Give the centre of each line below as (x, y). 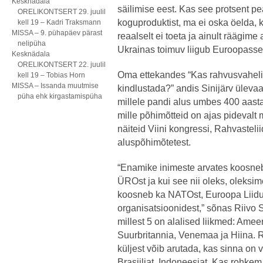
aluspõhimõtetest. (154, 142)
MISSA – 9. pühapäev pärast (57, 33)
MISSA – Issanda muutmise (55, 86)
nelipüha (32, 43)
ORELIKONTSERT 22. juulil (62, 65)
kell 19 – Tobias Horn (51, 75)
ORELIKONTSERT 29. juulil (62, 12)
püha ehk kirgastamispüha (60, 96)
